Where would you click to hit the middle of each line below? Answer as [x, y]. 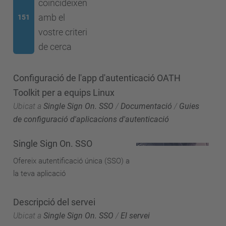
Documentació [146, 106]
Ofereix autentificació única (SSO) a [71, 161]
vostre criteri [63, 32]
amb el [51, 17]
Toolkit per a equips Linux [64, 92]
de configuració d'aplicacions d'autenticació [91, 119]
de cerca [55, 47]
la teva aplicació [39, 174]
